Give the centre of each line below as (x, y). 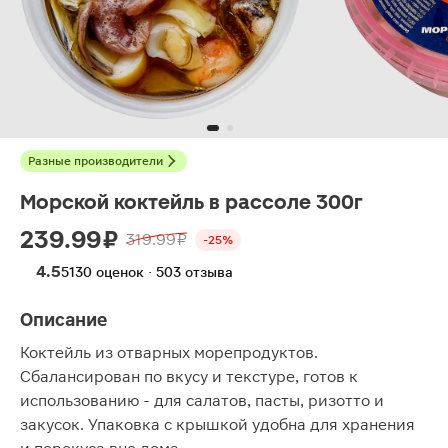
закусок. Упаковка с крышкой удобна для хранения (217, 424)
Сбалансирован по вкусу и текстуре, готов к (189, 376)
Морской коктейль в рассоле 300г (191, 202)
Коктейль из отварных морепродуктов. (169, 352)
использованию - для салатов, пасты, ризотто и (202, 400)
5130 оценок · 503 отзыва (147, 272)
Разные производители (95, 161)
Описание (63, 319)
